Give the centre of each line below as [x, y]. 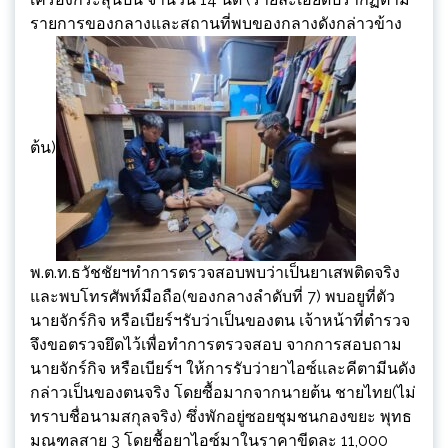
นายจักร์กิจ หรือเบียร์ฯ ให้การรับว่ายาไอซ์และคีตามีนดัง [223, 368]
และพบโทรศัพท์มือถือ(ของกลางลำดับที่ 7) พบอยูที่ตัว [212, 296]
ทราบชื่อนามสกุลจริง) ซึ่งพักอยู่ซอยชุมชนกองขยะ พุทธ [221, 416]
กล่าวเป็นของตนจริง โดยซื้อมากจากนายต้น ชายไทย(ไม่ [223, 392]
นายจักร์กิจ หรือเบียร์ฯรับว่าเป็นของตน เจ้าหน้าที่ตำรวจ [220, 320]
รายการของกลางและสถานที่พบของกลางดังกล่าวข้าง [216, 23]
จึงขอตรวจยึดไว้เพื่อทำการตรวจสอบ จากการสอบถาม [216, 344]
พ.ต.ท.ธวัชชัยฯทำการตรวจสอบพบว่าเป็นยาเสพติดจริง [215, 272]
